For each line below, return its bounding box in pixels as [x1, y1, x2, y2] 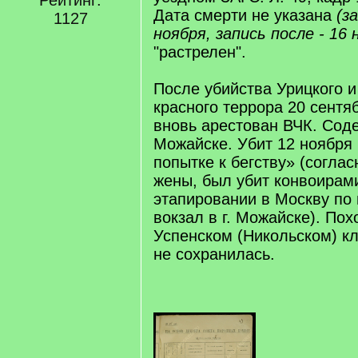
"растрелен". [153, 43, 246, 61]
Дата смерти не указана [153, 6, 336, 24]
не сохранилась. [153, 245, 275, 263]
